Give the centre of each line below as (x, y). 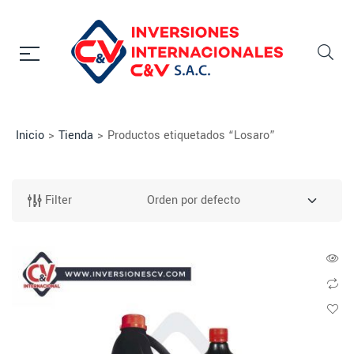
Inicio (30, 135)
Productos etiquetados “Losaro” (191, 135)
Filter (58, 200)
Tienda (76, 135)
